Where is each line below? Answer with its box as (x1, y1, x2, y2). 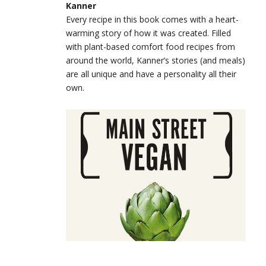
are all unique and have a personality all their (66, 68, 236, 80)
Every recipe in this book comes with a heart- (66, 13, 239, 25)
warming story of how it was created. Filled (66, 27, 231, 39)
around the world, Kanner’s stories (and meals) (66, 54, 245, 66)
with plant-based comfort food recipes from (66, 40, 235, 52)
